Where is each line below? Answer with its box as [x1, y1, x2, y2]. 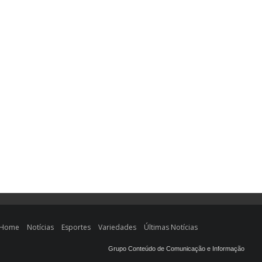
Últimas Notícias [144, 222, 198, 232]
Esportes [61, 222, 91, 232]
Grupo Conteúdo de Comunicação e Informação [108, 245, 244, 252]
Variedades [98, 222, 137, 232]
